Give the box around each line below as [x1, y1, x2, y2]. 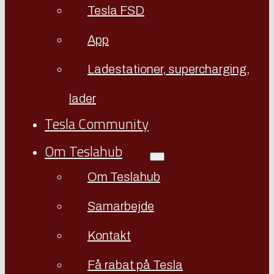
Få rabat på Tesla [87, 258, 183, 272]
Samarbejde [87, 199, 154, 213]
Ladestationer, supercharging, [87, 62, 250, 76]
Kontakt [87, 229, 131, 242]
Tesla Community [45, 113, 149, 135]
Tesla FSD [87, 4, 144, 17]
